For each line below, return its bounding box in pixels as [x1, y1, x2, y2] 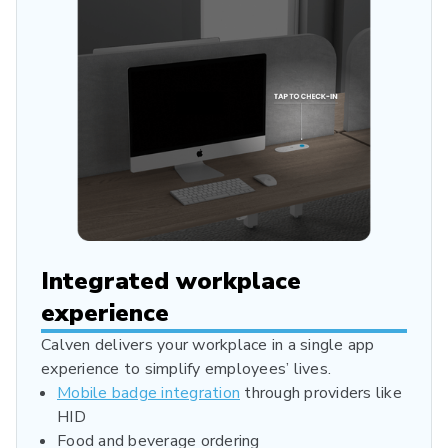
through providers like [240, 381, 402, 404]
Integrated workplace [41, 264, 301, 297]
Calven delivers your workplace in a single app [41, 333, 375, 356]
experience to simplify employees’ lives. [41, 357, 331, 380]
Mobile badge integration [57, 381, 240, 404]
